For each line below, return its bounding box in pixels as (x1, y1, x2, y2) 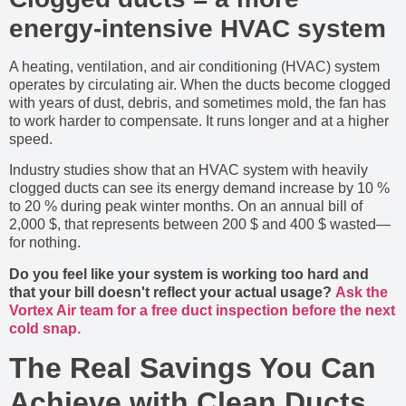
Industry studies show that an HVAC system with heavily (9, 162, 368, 179)
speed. (9, 130, 53, 147)
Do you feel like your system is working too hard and (9, 266, 369, 282)
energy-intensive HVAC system (9, 14, 386, 43)
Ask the (335, 284, 388, 300)
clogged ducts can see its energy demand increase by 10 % (9, 180, 390, 197)
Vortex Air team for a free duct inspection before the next (9, 302, 395, 318)
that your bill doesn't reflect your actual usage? (9, 284, 332, 300)
